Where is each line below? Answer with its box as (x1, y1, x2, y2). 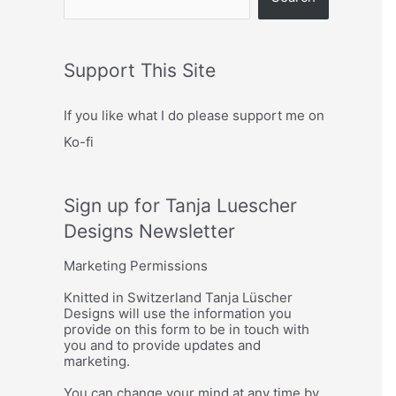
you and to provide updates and (64, 336, 261, 354)
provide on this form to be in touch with (64, 320, 309, 338)
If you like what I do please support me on (64, 107, 324, 124)
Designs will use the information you (64, 304, 292, 322)
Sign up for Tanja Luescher (64, 194, 297, 217)
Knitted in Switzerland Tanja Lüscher (64, 288, 293, 306)
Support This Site (64, 59, 216, 81)
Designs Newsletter (64, 220, 235, 242)
